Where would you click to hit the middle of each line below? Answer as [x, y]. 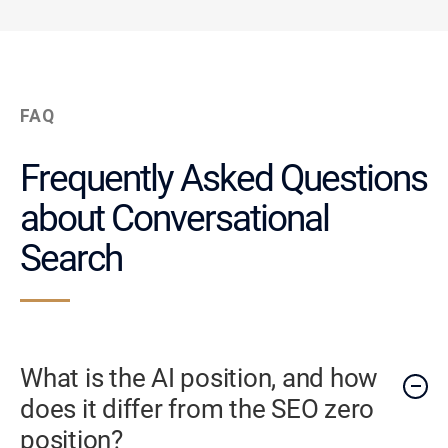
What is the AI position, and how [199, 377]
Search [71, 259]
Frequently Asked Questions [223, 179]
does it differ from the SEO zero [197, 408]
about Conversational [174, 219]
